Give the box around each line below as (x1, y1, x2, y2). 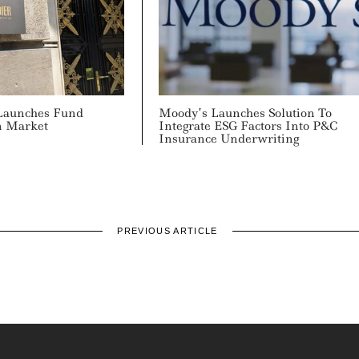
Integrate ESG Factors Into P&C (159, 117, 339, 134)
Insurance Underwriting (159, 130, 300, 147)
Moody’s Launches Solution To (159, 104, 333, 121)
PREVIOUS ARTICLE (117, 225, 218, 236)
